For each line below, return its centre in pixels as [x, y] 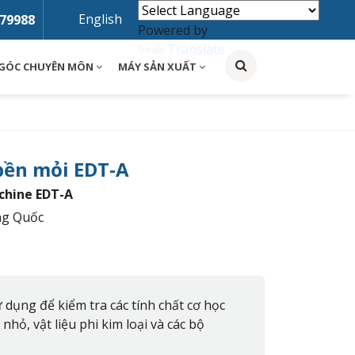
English [100, 19]
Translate [196, 49]
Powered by [173, 30]
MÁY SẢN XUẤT [158, 67]
